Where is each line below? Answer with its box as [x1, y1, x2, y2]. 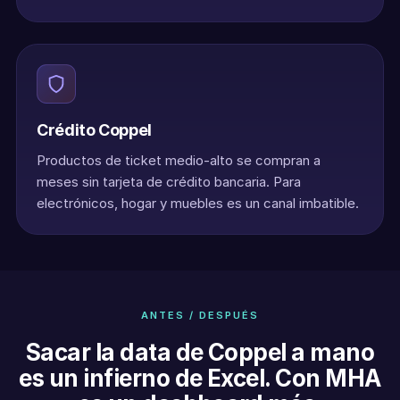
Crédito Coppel [37, 121, 152, 139]
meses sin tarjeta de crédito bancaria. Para [37, 173, 301, 190]
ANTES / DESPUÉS [141, 309, 259, 321]
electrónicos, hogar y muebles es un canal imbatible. [37, 195, 359, 212]
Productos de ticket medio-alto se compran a [37, 152, 321, 169]
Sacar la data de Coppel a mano [25, 338, 375, 366]
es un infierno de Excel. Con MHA [19, 364, 381, 392]
